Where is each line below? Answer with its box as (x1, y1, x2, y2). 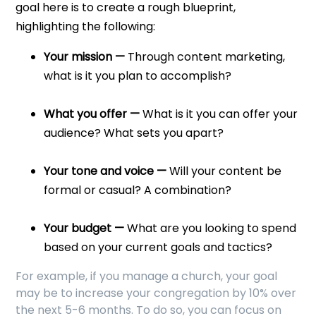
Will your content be (166, 163, 282, 180)
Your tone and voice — (44, 163, 167, 180)
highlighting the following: (16, 18, 156, 35)
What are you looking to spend (124, 220, 297, 237)
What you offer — (44, 106, 140, 123)
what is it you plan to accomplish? (44, 68, 232, 85)
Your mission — (44, 49, 126, 66)
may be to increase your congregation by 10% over (16, 285, 297, 302)
